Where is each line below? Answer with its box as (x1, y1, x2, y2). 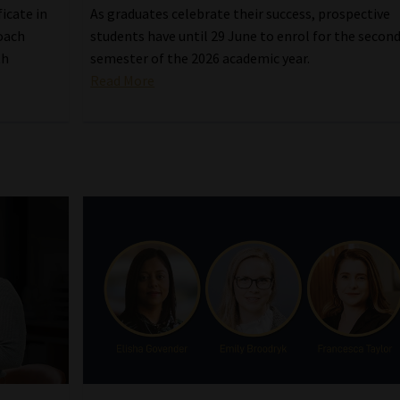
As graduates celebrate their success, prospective (90, 4, 391, 22)
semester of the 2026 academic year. (90, 48, 311, 67)
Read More (90, 71, 155, 89)
